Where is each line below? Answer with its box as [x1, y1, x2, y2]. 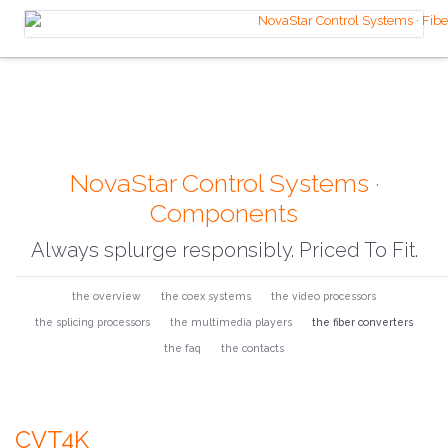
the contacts [221, 342, 284, 355]
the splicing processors [35, 316, 150, 329]
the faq [164, 342, 201, 355]
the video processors [271, 290, 376, 303]
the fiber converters [312, 316, 413, 329]
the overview [72, 290, 141, 303]
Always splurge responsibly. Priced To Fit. [30, 238, 418, 263]
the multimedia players [170, 316, 292, 329]
